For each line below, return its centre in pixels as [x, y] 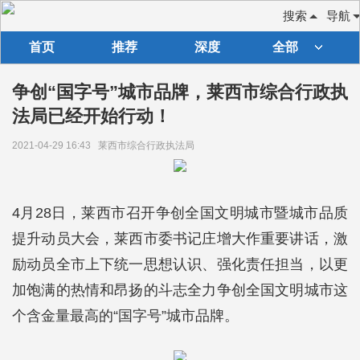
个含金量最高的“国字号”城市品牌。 [125, 316]
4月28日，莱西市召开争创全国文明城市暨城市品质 [180, 213]
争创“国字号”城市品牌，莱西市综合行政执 [180, 92]
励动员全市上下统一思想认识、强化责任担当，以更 [180, 264]
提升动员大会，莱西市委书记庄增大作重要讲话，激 [180, 239]
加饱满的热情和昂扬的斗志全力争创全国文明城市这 [180, 290]
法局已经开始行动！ [92, 116]
